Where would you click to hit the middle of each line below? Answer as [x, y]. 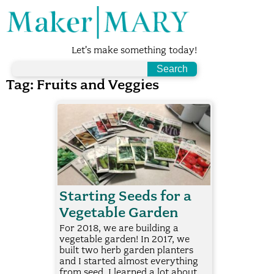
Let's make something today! [134, 50]
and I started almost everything [128, 261]
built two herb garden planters [126, 250]
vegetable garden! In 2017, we [124, 239]
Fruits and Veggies [98, 85]
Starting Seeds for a [125, 196]
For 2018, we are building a [119, 228]
